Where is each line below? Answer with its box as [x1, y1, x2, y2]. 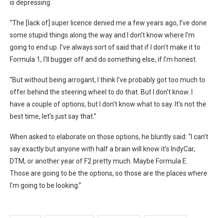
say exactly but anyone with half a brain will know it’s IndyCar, [10, 145, 195, 153]
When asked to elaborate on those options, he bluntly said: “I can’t [10, 132, 208, 141]
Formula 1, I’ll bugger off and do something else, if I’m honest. [10, 55, 197, 63]
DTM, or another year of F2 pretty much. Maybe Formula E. [10, 157, 188, 165]
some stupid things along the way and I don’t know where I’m [10, 31, 195, 39]
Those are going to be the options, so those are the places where [10, 169, 207, 177]
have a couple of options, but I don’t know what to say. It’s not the [10, 100, 206, 108]
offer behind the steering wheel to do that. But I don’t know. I [10, 88, 193, 96]
